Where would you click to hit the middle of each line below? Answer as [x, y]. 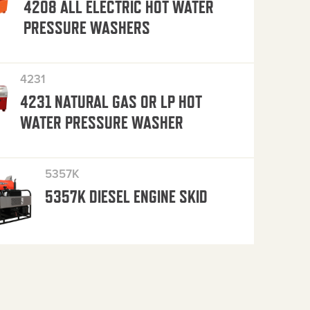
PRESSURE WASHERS [86, 27]
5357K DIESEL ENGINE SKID [127, 196]
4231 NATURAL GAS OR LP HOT [111, 101]
